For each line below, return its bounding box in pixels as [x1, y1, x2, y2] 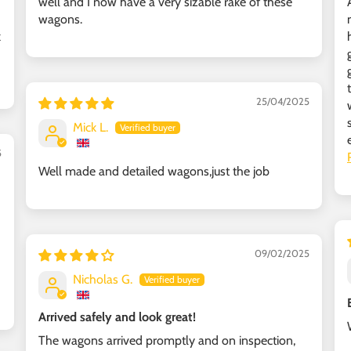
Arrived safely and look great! [38, 309, 196, 324]
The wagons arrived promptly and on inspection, [38, 332, 295, 348]
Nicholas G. [73, 271, 132, 287]
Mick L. [73, 119, 108, 135]
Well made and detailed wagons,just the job [38, 163, 270, 179]
